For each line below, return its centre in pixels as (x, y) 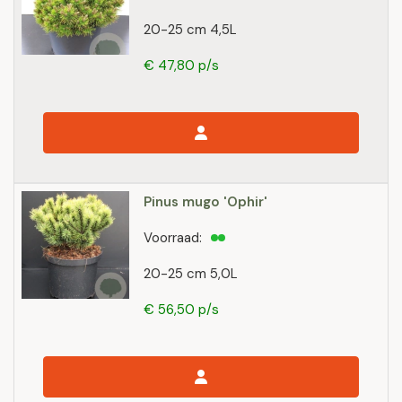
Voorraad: (173, 238)
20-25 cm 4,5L (190, 30)
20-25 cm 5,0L (191, 274)
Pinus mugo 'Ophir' (205, 202)
